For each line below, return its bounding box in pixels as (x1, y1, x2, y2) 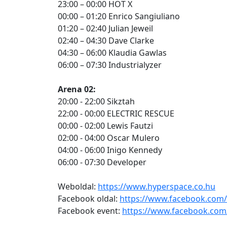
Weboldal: (58, 181, 98, 192)
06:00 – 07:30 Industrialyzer (58, 59, 162, 70)
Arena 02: (58, 84, 96, 95)
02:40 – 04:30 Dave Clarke (58, 35, 154, 46)
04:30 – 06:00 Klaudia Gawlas (58, 47, 167, 58)
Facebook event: (58, 205, 122, 216)
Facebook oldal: (58, 193, 120, 204)
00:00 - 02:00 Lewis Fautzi (58, 120, 153, 131)
